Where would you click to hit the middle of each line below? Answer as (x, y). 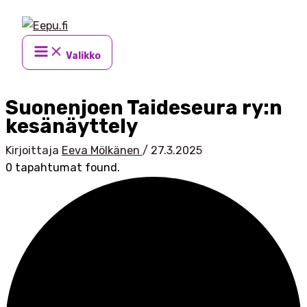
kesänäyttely (72, 126)
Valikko (83, 56)
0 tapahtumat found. (63, 168)
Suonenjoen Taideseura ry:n (144, 108)
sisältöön (29, 33)
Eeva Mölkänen (102, 151)
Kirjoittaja (34, 151)
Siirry (18, 14)
